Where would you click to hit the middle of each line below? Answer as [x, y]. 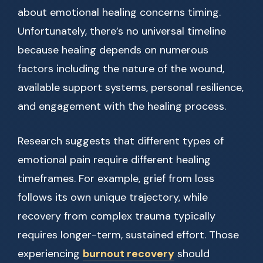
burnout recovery [129, 254]
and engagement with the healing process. [122, 107]
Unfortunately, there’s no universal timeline [122, 31]
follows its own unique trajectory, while [113, 198]
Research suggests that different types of [121, 141]
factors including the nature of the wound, [121, 69]
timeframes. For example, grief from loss [116, 179]
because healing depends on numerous [113, 50]
